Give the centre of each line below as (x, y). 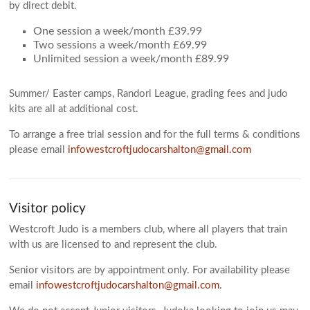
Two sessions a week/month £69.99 (120, 45)
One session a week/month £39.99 (118, 31)
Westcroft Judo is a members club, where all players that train (148, 229)
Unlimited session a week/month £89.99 (131, 59)
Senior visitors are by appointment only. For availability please (150, 270)
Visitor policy (48, 209)
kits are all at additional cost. (74, 109)
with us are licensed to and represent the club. (113, 245)
